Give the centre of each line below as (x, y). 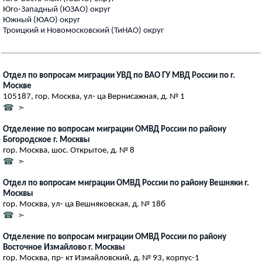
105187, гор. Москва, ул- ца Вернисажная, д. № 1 (94, 96)
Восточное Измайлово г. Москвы (64, 247)
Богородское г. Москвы (46, 140)
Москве (17, 86)
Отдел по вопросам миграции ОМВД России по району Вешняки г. (126, 183)
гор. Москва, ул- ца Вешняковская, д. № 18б (84, 204)
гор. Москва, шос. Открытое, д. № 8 (69, 150)
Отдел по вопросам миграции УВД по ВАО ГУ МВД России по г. (119, 75)
